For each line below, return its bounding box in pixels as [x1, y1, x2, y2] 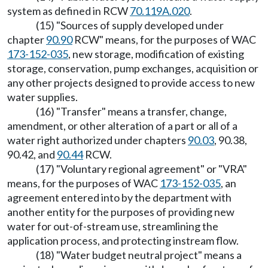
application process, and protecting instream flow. [7, 234, 239, 247]
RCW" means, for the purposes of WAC [72, 33, 256, 46]
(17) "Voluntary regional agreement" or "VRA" [36, 162, 247, 175]
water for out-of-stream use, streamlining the [7, 220, 218, 233]
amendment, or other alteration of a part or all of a [7, 119, 237, 132]
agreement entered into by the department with [7, 191, 232, 204]
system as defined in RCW [7, 4, 130, 17]
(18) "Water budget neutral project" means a [36, 248, 242, 261]
